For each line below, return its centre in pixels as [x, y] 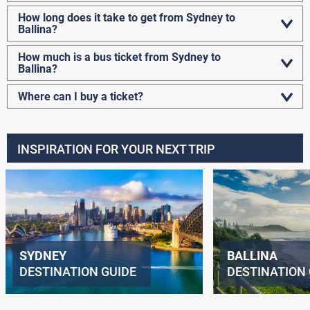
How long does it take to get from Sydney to [127, 18]
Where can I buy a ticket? [81, 97]
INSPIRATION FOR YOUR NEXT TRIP [116, 149]
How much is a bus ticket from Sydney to [119, 57]
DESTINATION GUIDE [77, 272]
